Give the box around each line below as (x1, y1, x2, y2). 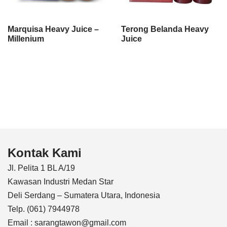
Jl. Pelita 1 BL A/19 (8, 164, 75, 172)
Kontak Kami (8, 146, 82, 160)
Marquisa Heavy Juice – (8, 25, 99, 33)
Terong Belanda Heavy (121, 25, 209, 33)
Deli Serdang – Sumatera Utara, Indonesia (8, 191, 160, 200)
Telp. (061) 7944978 (8, 205, 80, 213)
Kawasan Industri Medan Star (8, 177, 113, 186)
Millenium (8, 34, 44, 43)
